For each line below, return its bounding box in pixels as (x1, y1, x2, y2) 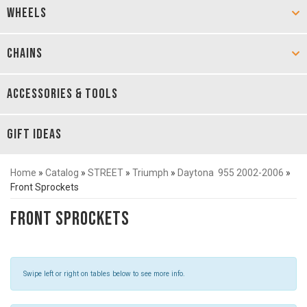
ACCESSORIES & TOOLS (7, 86, 118, 102)
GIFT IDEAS (7, 126, 62, 143)
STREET (88, 167, 123, 178)
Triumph (132, 167, 169, 178)
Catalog (45, 167, 79, 178)
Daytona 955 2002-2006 (177, 167, 284, 178)
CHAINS (7, 45, 42, 62)
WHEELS (7, 5, 47, 21)
